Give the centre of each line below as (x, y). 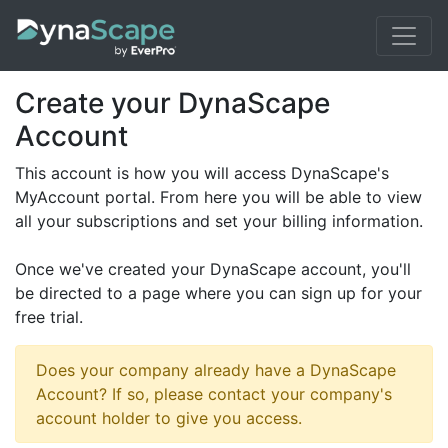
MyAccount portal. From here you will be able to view (218, 197)
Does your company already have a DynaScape (216, 370)
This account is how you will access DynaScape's (202, 173)
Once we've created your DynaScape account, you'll (213, 269)
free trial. (49, 317)
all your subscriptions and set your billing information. (219, 221)
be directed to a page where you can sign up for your (218, 293)
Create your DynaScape (172, 103)
